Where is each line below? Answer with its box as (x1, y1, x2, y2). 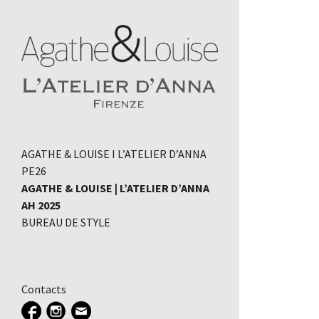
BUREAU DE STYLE (21, 215, 110, 230)
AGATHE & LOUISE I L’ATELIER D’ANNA (21, 147, 206, 162)
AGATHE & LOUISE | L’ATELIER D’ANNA (21, 181, 209, 196)
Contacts (21, 282, 66, 297)
